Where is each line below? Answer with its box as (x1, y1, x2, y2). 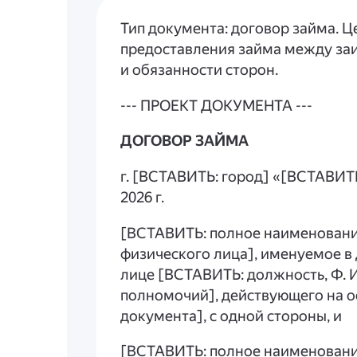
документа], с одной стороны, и (120, 307, 343, 325)
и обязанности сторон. (120, 61, 279, 80)
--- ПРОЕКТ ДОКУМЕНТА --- (120, 96, 313, 115)
